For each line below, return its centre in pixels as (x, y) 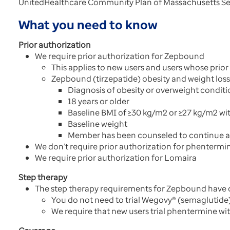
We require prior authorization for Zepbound (120, 56)
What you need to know (88, 24)
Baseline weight (98, 124)
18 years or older (99, 101)
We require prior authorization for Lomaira (116, 158)
